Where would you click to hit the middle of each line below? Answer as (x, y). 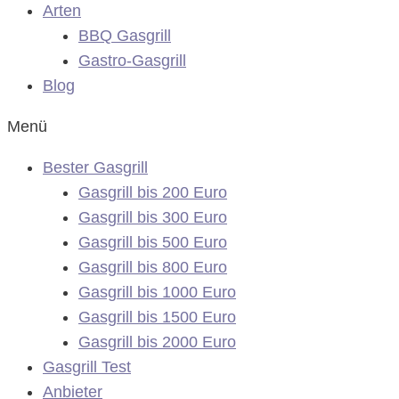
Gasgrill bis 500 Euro (153, 242)
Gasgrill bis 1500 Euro (157, 317)
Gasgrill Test (87, 366)
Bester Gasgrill (95, 167)
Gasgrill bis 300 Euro (153, 217)
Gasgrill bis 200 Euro (153, 192)
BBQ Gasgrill (125, 35)
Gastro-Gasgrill (132, 60)
